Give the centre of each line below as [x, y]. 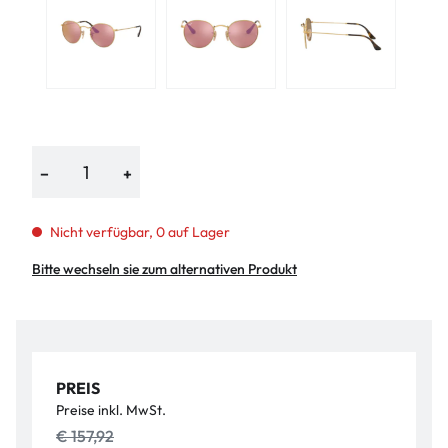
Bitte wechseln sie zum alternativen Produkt [164, 269]
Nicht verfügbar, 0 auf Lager [139, 232]
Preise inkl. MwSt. [111, 410]
